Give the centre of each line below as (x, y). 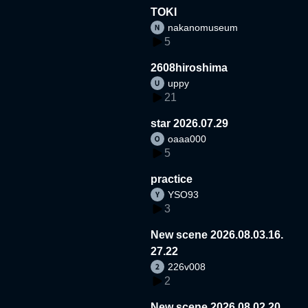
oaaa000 (187, 139)
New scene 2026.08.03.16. (217, 234)
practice (172, 179)
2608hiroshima (189, 67)
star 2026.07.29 (190, 123)
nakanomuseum (203, 27)
